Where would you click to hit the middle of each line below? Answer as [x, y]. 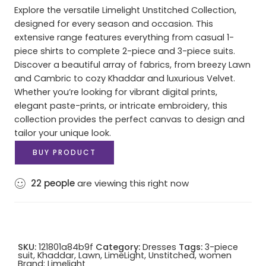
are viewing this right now [132, 183]
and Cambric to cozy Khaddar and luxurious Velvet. [125, 78]
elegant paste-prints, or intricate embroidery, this [121, 105]
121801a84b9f [66, 247]
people [59, 183]
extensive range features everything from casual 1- [124, 37]
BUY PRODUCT [64, 152]
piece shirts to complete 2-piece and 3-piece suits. [125, 51]
